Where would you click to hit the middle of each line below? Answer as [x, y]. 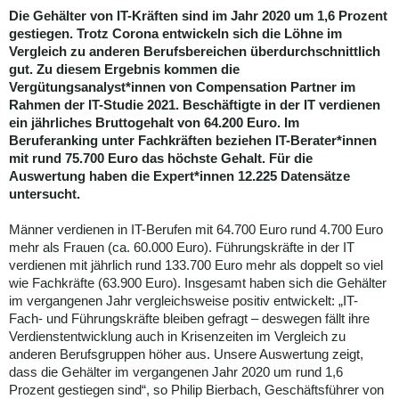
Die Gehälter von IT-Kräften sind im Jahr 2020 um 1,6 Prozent [198, 16]
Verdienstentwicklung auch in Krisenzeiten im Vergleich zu [177, 337]
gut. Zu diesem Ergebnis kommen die [124, 69]
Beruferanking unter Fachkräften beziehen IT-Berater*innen [193, 141]
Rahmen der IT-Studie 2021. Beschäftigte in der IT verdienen [195, 105]
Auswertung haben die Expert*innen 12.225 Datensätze [179, 176]
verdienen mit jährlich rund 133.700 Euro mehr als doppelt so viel [196, 265]
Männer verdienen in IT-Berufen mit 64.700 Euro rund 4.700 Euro [196, 230]
